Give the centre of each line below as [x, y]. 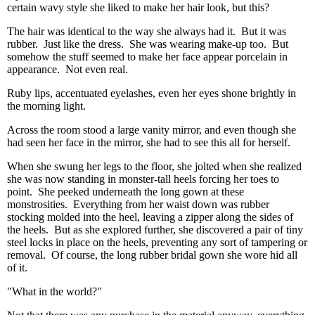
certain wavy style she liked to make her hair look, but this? [138, 7]
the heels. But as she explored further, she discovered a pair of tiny [155, 230]
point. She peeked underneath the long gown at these [126, 192]
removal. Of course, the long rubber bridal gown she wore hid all [152, 255]
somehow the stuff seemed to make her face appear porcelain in [147, 57]
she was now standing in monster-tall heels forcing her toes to [143, 179]
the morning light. [46, 106]
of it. [17, 268]
